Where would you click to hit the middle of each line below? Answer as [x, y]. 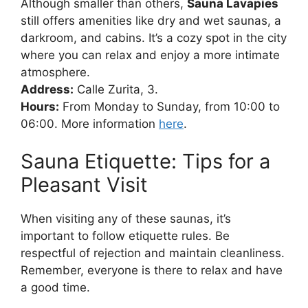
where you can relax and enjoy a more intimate [150, 55]
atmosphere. [55, 72]
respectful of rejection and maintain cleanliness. [153, 253]
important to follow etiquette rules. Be [125, 236]
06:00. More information [90, 123]
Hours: [40, 106]
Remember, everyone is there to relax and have [152, 271]
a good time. [55, 288]
